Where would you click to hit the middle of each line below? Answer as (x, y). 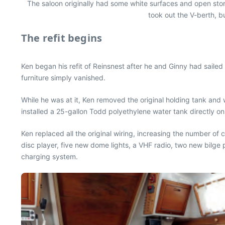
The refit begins (62, 38)
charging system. (49, 156)
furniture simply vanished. (63, 78)
